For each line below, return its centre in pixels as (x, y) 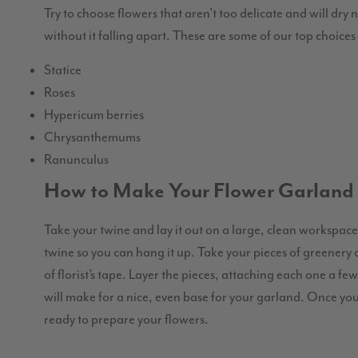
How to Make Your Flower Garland (199, 191)
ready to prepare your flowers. (126, 319)
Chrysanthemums (92, 137)
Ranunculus (76, 159)
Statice (63, 70)
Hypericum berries (94, 114)
